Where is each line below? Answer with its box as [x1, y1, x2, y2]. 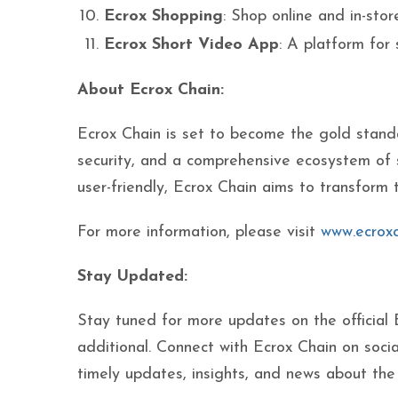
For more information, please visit [77, 224, 321, 241]
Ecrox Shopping [104, 8, 223, 25]
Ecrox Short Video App [104, 36, 279, 53]
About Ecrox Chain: [77, 82, 224, 99]
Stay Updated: [77, 268, 187, 285]
